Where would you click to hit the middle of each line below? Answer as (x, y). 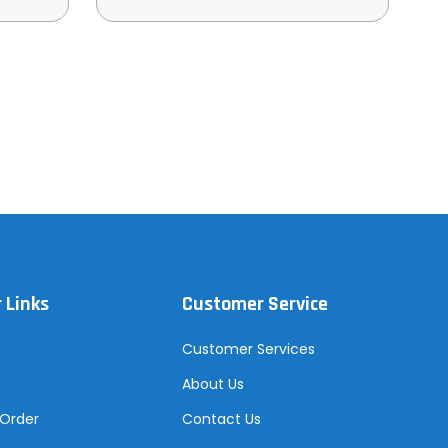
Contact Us (221, 418)
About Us (212, 383)
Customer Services (248, 348)
